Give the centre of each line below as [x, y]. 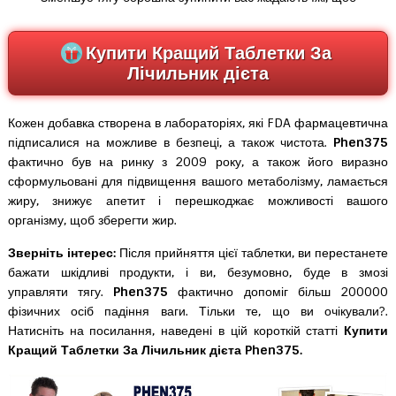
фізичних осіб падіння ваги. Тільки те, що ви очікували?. [198, 311]
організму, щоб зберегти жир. [92, 220]
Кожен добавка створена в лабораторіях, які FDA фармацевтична [198, 122]
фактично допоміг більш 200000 [278, 291]
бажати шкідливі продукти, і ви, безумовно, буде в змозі [198, 272]
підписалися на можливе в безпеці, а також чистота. [171, 142]
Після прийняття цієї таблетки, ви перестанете [252, 252]
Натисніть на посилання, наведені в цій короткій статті [176, 330]
